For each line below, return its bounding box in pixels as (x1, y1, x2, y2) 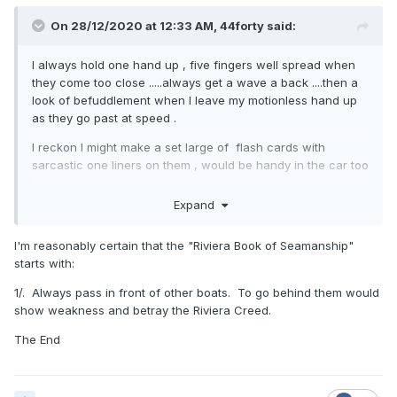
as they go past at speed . (32, 111, 176, 126)
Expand (173, 197, 222, 212)
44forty (220, 19, 264, 34)
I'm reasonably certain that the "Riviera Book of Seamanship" (14, 237, 354, 253)
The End (14, 331, 60, 346)
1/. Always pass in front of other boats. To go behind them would (14, 284, 379, 300)
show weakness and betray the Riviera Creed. (14, 302, 271, 317)
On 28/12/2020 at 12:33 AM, (51, 19, 220, 34)
